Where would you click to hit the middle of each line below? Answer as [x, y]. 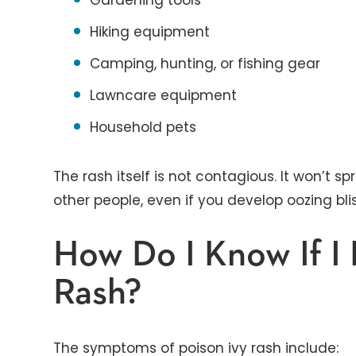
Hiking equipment [150, 32]
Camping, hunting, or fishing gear [205, 64]
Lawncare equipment [164, 95]
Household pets [143, 127]
